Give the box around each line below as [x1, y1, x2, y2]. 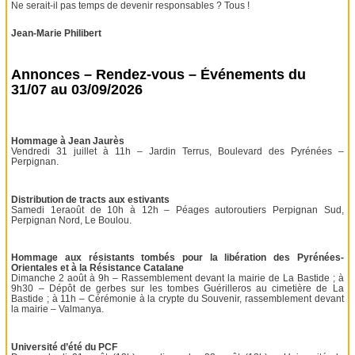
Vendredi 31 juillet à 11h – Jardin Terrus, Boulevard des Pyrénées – [11, 146, 344, 158]
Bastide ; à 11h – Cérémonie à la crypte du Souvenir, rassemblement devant [11, 293, 344, 305]
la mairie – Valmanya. [11, 303, 105, 315]
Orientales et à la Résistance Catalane [11, 262, 185, 274]
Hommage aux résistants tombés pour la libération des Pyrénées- [11, 252, 344, 264]
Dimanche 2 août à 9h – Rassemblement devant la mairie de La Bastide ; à [11, 273, 344, 284]
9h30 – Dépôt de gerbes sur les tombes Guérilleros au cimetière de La [11, 283, 344, 295]
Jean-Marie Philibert [11, 27, 102, 39]
